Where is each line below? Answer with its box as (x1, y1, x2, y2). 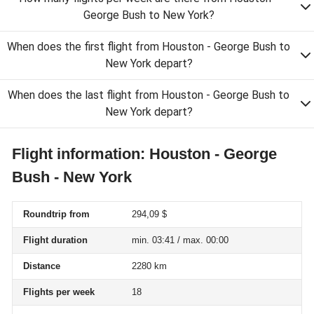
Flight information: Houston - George (12, 145, 277, 163)
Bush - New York (12, 168, 132, 186)
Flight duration (23, 235, 88, 245)
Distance (23, 261, 60, 271)
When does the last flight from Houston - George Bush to (8, 88, 289, 102)
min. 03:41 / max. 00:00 (132, 235, 228, 245)
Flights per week (23, 287, 95, 297)
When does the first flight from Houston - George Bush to (7, 40, 290, 53)
